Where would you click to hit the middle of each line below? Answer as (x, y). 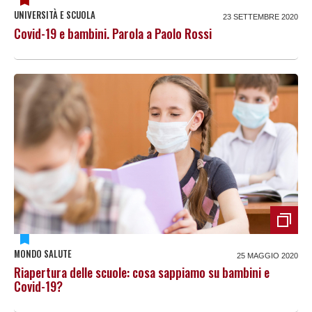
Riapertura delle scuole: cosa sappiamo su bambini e (142, 273)
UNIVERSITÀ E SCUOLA (55, 15)
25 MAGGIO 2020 (267, 256)
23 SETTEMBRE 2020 (260, 17)
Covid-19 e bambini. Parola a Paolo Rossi (113, 34)
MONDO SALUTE (43, 254)
